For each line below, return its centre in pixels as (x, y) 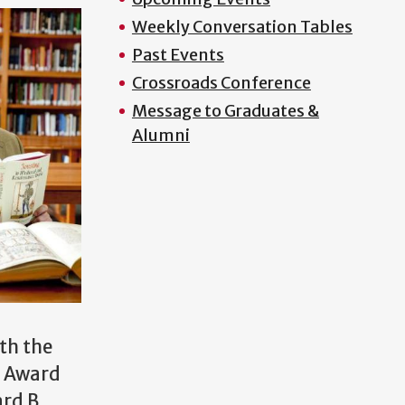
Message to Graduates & (225, 111)
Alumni (160, 135)
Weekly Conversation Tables (242, 27)
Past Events (178, 55)
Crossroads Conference (221, 83)
